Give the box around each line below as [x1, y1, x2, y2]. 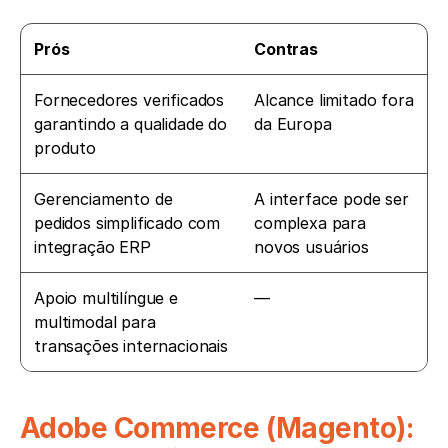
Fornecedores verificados [34, 90, 225, 111]
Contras [254, 39, 318, 60]
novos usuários [254, 237, 369, 258]
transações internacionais [34, 336, 228, 357]
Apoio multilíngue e [34, 288, 178, 309]
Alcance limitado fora [254, 90, 414, 111]
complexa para [254, 213, 366, 234]
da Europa [254, 114, 332, 135]
